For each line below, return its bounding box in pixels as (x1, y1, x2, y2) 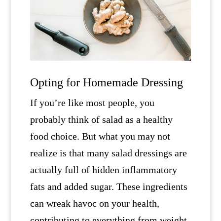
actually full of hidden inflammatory (30, 164, 177, 176)
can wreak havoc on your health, (30, 198, 159, 209)
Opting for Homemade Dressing (30, 76, 183, 89)
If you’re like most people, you (30, 97, 154, 109)
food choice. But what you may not (30, 131, 170, 142)
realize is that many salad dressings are (30, 147, 187, 159)
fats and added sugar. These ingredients (30, 181, 187, 192)
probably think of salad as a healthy (30, 114, 173, 125)
